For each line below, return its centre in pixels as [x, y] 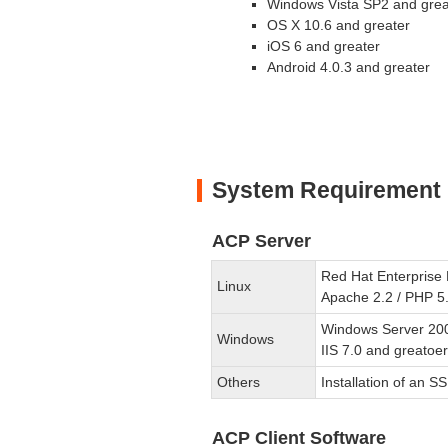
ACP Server [261, 240]
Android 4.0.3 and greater [348, 66]
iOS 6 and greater [323, 45]
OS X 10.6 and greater [338, 24]
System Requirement [326, 189]
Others [239, 381]
